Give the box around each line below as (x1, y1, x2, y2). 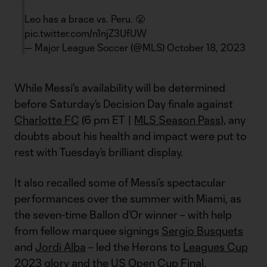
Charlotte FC (14, 113, 79, 126)
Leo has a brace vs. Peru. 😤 (24, 13, 145, 24)
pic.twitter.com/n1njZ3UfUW (24, 27, 147, 39)
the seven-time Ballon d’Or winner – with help (14, 208, 232, 221)
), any (221, 113, 246, 126)
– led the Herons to (86, 240, 183, 253)
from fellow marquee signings (14, 224, 162, 237)
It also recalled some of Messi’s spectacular (14, 176, 225, 189)
